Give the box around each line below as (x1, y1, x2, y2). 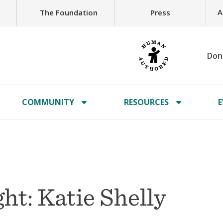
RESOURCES (123, 97, 169, 108)
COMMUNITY (22, 97, 75, 108)
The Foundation (39, 7, 98, 17)
